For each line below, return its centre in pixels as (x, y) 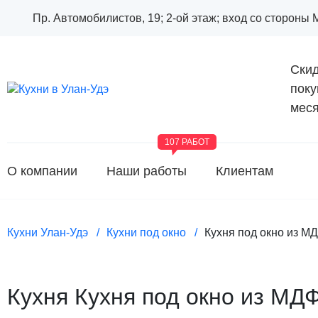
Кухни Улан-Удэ (48, 232)
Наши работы (147, 171)
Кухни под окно (146, 232)
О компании (42, 171)
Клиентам (245, 171)
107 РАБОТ (187, 142)
